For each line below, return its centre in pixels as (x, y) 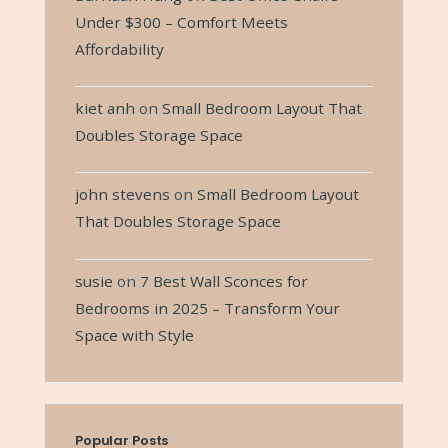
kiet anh (105, 107)
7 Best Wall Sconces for (224, 280)
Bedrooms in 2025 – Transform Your (207, 307)
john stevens (122, 194)
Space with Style (134, 334)
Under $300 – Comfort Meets (181, 21)
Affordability (119, 48)
